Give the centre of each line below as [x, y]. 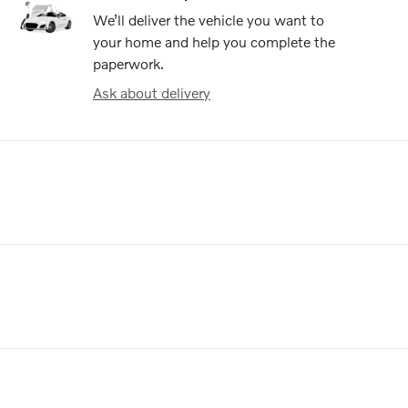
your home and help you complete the [214, 41]
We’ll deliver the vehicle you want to [209, 19]
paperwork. [128, 63]
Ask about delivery [152, 92]
